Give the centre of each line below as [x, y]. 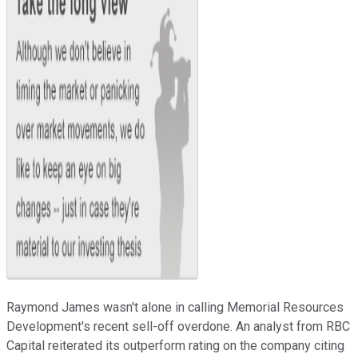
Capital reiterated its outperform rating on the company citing [175, 345]
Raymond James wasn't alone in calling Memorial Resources [175, 307]
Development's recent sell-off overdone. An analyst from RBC [178, 326]
